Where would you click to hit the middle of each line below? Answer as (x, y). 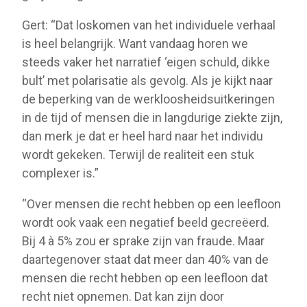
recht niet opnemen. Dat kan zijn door (123, 296)
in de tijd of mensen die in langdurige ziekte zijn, (152, 117)
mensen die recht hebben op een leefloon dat (145, 278)
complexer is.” (60, 173)
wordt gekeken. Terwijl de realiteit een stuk (138, 154)
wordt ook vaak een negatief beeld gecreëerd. (146, 222)
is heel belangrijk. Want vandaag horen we (135, 43)
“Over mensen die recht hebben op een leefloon (151, 204)
